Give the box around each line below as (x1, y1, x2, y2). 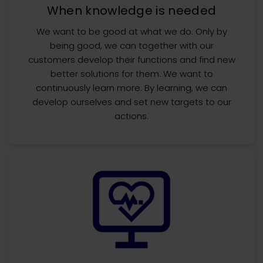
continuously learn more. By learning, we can (36, 82, 227, 94)
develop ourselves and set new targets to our (32, 96, 231, 108)
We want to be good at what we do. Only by (36, 25, 227, 38)
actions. (114, 110, 149, 122)
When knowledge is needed (46, 2, 217, 19)
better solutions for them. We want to (50, 68, 213, 80)
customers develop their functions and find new (28, 53, 235, 66)
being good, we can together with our (49, 39, 214, 52)
